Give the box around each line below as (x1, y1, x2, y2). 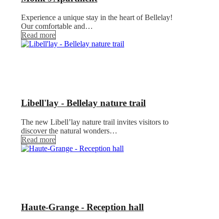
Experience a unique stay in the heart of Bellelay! (21, 13, 173, 22)
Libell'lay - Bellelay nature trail (21, 97, 146, 108)
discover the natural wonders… (21, 126, 117, 135)
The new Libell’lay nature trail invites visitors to (21, 117, 169, 126)
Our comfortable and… (21, 22, 93, 31)
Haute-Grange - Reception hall (21, 202, 144, 213)
